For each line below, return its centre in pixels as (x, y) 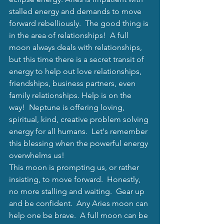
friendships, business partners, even (73, 83)
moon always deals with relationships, (76, 47)
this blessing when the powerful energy (79, 143)
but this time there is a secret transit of (77, 59)
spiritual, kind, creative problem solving (80, 119)
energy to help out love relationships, (76, 71)
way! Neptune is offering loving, (68, 107)
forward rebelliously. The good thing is (80, 23)
